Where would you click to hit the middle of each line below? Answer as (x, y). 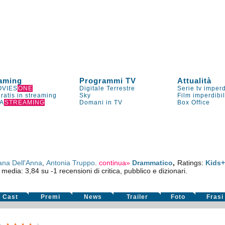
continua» (115, 163)
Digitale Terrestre (107, 88)
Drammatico (153, 163)
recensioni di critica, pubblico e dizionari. (122, 171)
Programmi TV (108, 81)
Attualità (195, 81)
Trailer (137, 197)
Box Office (194, 102)
